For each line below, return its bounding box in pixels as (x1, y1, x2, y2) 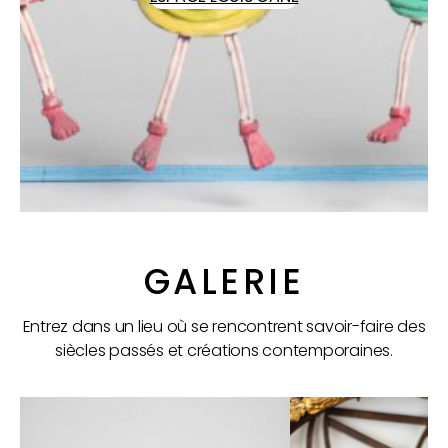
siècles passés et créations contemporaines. (55, 338, 393, 362)
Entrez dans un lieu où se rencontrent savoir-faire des (22, 314, 426, 338)
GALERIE (143, 256, 305, 306)
